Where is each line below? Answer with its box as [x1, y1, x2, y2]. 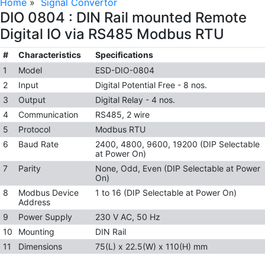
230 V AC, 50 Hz [95, 212, 160, 222]
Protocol [18, 124, 50, 135]
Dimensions [18, 241, 62, 252]
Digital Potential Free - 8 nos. [95, 80, 207, 91]
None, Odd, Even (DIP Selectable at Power [95, 163, 260, 174]
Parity [18, 163, 41, 174]
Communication [18, 109, 78, 120]
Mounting [18, 227, 54, 237]
